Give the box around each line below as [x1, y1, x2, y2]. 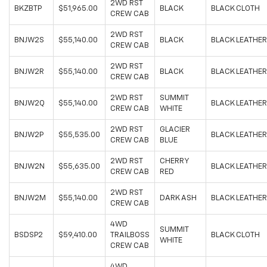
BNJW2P [14, 131, 44, 139]
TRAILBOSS [110, 231, 150, 240]
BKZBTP [14, 5, 42, 13]
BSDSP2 [14, 231, 43, 240]
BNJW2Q [14, 100, 45, 108]
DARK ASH [160, 194, 197, 203]
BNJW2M [14, 194, 46, 203]
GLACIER [160, 126, 190, 134]
